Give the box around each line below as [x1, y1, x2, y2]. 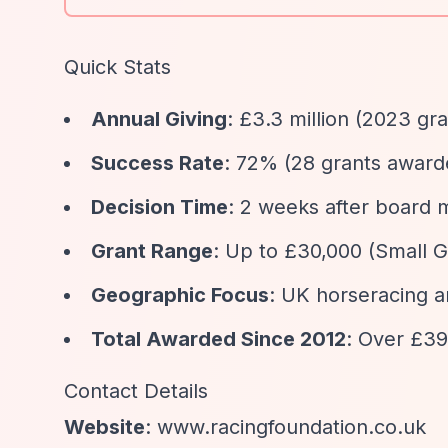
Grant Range [91, 239, 213, 263]
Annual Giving [91, 107, 227, 131]
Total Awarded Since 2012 [91, 327, 346, 351]
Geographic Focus [91, 283, 269, 307]
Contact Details [64, 379, 208, 403]
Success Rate [91, 151, 224, 175]
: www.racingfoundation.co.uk [145, 415, 426, 439]
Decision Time [91, 195, 228, 219]
